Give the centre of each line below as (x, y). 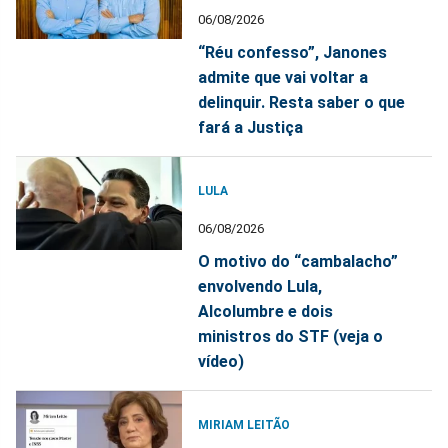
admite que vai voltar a (283, 77)
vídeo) (221, 361)
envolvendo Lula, (260, 286)
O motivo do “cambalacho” (298, 261)
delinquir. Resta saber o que (302, 102)
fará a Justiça (251, 127)
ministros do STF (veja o (291, 336)
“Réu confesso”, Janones (293, 52)
